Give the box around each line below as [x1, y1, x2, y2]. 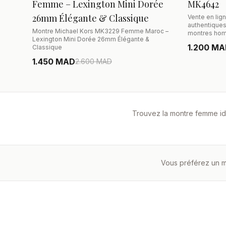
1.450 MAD [32, 56, 75, 67]
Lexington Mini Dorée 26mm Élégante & [32, 35, 149, 43]
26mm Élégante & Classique [32, 12, 149, 24]
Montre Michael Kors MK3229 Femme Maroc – [32, 27, 168, 35]
